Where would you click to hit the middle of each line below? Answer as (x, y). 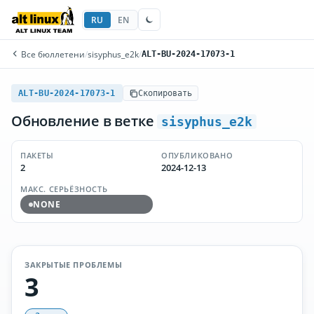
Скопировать (165, 93)
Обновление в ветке (84, 121)
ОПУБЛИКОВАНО (197, 155)
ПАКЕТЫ (37, 155)
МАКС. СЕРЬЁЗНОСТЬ (64, 189)
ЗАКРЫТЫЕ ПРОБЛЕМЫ (74, 265)
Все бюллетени (52, 54)
